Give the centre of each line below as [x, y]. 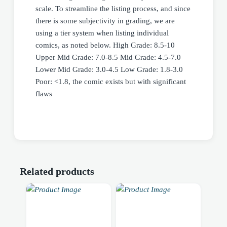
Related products [57, 171]
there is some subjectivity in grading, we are [105, 21]
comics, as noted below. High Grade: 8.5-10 [105, 45]
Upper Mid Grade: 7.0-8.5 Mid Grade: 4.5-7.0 [108, 58]
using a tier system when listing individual [102, 33]
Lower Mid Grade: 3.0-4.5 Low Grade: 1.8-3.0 [109, 70]
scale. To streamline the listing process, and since [113, 9]
